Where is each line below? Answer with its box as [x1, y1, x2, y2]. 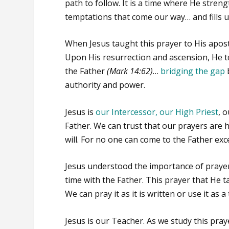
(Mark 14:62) [105, 65, 153, 77]
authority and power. [65, 79, 146, 91]
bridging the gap [161, 65, 225, 77]
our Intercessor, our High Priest [96, 106, 219, 118]
